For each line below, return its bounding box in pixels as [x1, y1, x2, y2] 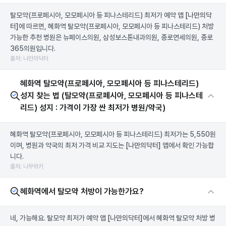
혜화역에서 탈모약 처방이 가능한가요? [20, 187, 144, 196]
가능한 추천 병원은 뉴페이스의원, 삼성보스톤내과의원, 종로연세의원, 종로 [10, 33, 213, 41]
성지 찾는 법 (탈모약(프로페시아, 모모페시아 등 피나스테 [20, 91, 203, 100]
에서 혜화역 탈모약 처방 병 [143, 214, 215, 222]
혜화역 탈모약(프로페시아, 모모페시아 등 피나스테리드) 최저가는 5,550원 [10, 130, 216, 138]
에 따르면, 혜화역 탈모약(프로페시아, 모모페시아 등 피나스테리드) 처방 [19, 22, 214, 30]
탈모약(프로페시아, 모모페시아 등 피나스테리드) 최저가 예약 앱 [10, 11, 185, 19]
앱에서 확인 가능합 [161, 141, 214, 149]
